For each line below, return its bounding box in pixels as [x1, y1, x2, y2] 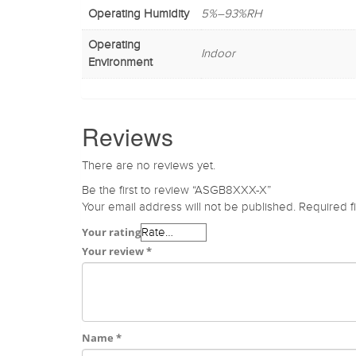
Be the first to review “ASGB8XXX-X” [82, 183, 271, 197]
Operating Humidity [88, 6, 189, 21]
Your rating [82, 224, 141, 239]
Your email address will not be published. [82, 199, 296, 214]
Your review [82, 243, 146, 258]
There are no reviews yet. [82, 158, 215, 172]
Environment [88, 55, 153, 69]
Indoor [201, 46, 235, 60]
